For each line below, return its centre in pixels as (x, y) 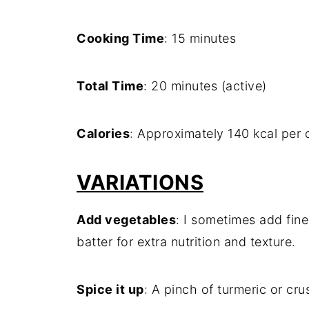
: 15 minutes (200, 38)
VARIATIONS (140, 182)
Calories (103, 133)
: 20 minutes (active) (205, 86)
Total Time (110, 86)
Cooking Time (120, 38)
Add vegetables (126, 220)
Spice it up (110, 289)
